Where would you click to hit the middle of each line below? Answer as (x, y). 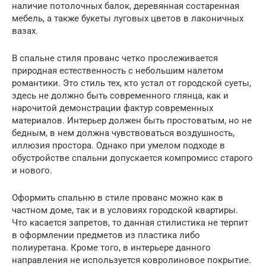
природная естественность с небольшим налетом (118, 70)
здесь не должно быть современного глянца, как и (120, 95)
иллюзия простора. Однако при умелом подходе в (118, 145)
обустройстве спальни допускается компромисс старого (132, 158)
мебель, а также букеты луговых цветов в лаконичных (128, 18)
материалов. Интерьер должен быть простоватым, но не (132, 120)
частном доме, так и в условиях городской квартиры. (125, 210)
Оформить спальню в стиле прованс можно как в (118, 197)
